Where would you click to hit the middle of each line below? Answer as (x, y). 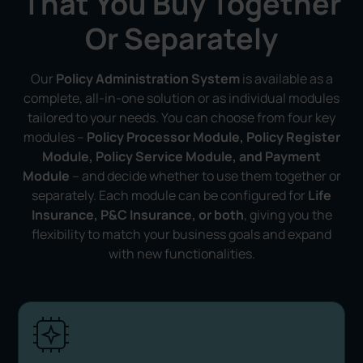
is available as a (286, 79)
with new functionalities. (181, 254)
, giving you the (288, 215)
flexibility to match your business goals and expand (181, 234)
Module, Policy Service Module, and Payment (181, 156)
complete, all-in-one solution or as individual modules (181, 98)
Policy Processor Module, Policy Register (213, 137)
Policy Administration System (147, 79)
